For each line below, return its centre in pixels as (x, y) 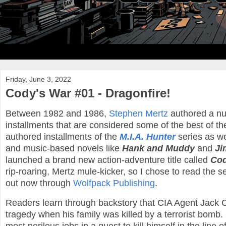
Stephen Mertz (138, 114)
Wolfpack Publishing (114, 183)
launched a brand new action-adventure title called (108, 160)
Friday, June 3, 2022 (38, 79)
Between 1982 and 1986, (57, 114)
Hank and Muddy (158, 149)
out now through (39, 183)
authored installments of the (63, 137)
